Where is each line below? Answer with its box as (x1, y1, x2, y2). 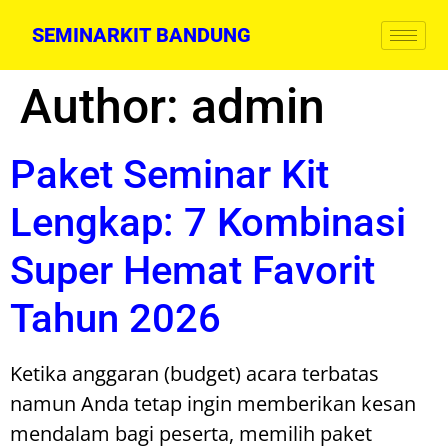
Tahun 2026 (10, 295, 221, 342)
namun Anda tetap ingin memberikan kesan (10, 390, 416, 417)
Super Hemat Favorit (10, 247, 375, 294)
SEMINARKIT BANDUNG (32, 23, 252, 47)
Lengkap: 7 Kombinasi (10, 199, 406, 246)
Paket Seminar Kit (10, 151, 329, 198)
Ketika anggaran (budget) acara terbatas (10, 360, 379, 387)
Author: (20, 78, 191, 135)
